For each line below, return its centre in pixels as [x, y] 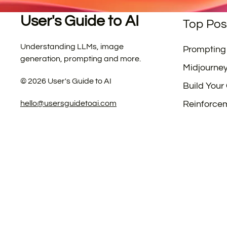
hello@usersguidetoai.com [68, 103]
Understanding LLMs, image [72, 47]
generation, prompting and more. [81, 59]
